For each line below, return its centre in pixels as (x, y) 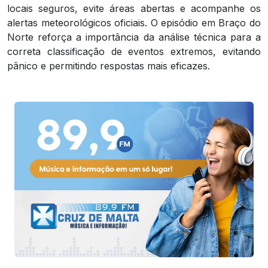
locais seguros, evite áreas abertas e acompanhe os (134, 8)
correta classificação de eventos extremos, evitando (134, 51)
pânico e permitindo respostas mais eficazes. (109, 66)
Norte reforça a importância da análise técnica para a (134, 37)
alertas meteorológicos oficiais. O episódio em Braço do (134, 22)
